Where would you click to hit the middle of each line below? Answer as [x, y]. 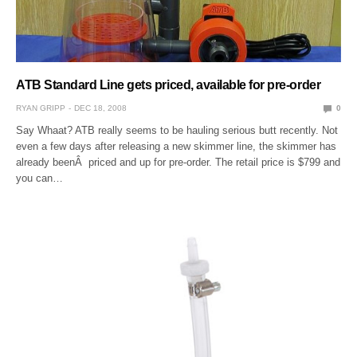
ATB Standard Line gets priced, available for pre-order [169, 85]
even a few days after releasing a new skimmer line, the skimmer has [177, 147]
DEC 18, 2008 [100, 108]
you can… [40, 178]
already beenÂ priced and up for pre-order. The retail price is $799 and [178, 163]
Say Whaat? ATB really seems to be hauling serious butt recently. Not [177, 131]
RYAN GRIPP [41, 108]
